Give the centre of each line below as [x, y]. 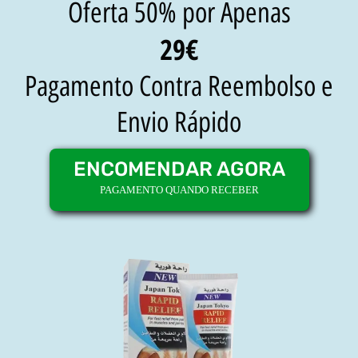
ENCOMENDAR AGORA [179, 169]
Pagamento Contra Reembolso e [179, 87]
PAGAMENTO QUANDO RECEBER [179, 190]
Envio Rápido [179, 123]
